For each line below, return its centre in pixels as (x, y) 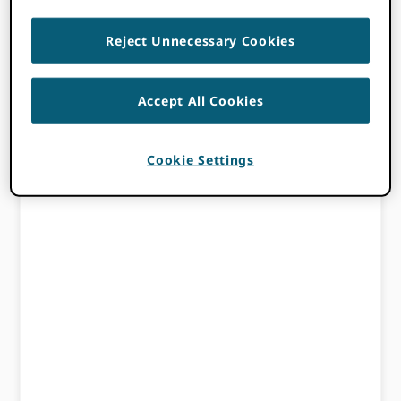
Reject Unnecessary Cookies (200, 40)
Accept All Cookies (200, 100)
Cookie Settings (200, 159)
